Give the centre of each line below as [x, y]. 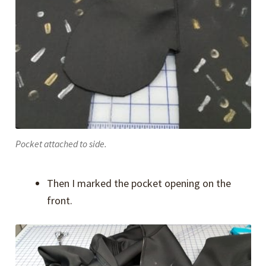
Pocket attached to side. [61, 144]
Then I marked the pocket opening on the [139, 183]
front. [60, 201]
